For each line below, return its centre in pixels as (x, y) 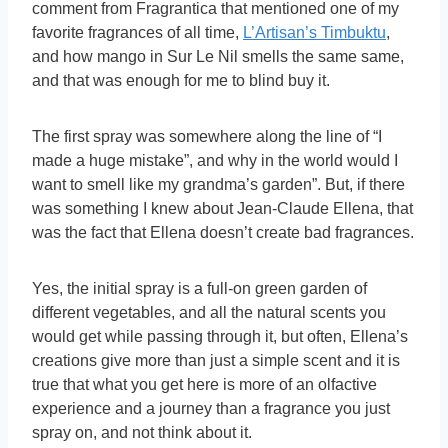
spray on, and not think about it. (142, 433)
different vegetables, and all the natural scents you (209, 313)
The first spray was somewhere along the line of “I (207, 137)
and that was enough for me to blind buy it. (181, 81)
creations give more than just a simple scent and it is (216, 361)
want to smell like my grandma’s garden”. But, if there (218, 185)
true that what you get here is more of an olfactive (204, 385)
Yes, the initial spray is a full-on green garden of (199, 289)
